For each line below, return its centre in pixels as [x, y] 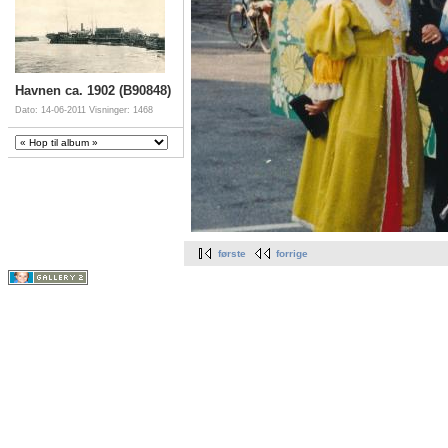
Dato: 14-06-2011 [52, 109]
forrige [292, 254]
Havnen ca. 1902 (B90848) [93, 90]
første [232, 254]
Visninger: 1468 [121, 109]
